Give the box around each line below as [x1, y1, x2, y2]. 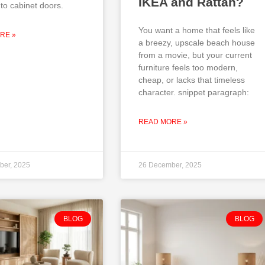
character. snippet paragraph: [138, 88, 249, 98]
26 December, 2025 [138, 161, 202, 170]
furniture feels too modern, [138, 63, 238, 73]
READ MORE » [138, 118, 188, 127]
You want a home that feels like [138, 25, 255, 35]
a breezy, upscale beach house [138, 38, 255, 48]
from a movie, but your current [138, 50, 252, 60]
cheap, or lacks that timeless [138, 75, 245, 85]
